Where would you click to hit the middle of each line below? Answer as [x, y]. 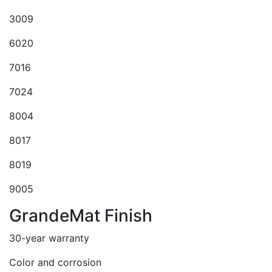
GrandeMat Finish [81, 216]
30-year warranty [49, 238]
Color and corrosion [55, 262]
